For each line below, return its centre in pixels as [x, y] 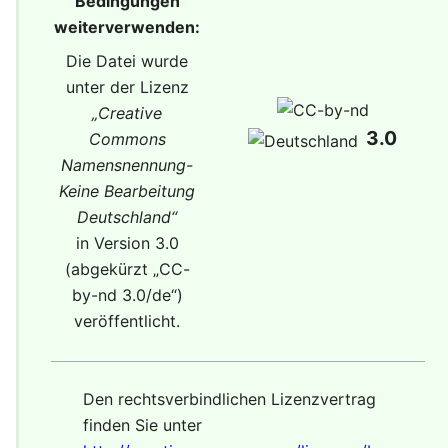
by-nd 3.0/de [121, 294]
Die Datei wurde [127, 60]
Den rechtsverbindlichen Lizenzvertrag [229, 398]
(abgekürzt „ [111, 268]
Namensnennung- [127, 164]
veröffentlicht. [127, 320]
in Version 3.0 [127, 242]
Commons [127, 138]
